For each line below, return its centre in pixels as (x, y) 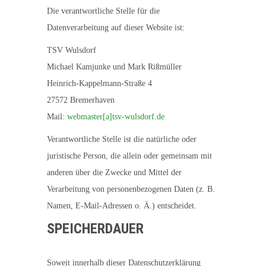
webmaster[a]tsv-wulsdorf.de (116, 117)
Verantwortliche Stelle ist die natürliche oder (122, 139)
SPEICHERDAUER (95, 229)
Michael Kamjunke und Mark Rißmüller (114, 67)
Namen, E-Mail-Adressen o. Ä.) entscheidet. (122, 206)
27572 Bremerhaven (81, 100)
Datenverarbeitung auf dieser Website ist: (116, 28)
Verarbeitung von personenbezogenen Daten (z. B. (131, 189)
